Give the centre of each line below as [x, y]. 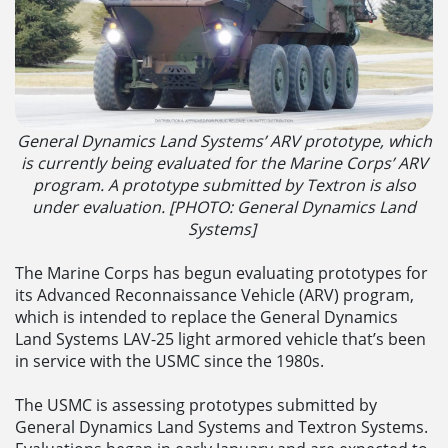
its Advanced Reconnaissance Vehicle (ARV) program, [214, 295]
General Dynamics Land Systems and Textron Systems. [221, 427]
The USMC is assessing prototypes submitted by [196, 405]
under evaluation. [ [103, 207]
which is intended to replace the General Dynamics [206, 317]
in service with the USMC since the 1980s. [169, 361]
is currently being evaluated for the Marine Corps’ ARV [224, 163]
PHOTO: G [211, 207]
